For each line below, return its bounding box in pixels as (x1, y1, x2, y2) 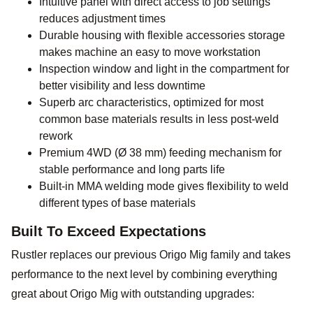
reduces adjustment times (39, 13, 166, 25)
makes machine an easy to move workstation (39, 46, 261, 59)
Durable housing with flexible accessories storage (39, 29, 285, 42)
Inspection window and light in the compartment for (39, 63, 289, 75)
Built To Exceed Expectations (11, 224, 206, 240)
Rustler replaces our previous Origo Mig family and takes (11, 249, 291, 261)
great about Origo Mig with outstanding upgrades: (11, 288, 254, 300)
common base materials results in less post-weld (39, 113, 279, 126)
